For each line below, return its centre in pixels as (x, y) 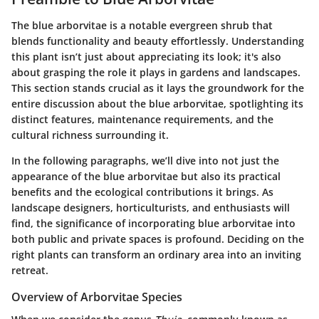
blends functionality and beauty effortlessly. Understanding (158, 41)
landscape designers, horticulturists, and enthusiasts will (151, 208)
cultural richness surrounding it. (90, 135)
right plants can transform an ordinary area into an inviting (156, 255)
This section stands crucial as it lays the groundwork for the (158, 88)
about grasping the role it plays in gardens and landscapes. (156, 72)
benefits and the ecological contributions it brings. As (142, 192)
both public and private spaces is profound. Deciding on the (158, 239)
